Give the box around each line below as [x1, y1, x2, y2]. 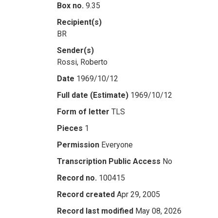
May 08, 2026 [135, 206, 182, 216]
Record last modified [57, 206, 133, 216]
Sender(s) [57, 46, 94, 55]
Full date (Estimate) [57, 91, 128, 100]
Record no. [57, 173, 97, 182]
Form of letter [57, 107, 109, 116]
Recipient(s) [57, 18, 102, 27]
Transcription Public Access [57, 157, 161, 166]
